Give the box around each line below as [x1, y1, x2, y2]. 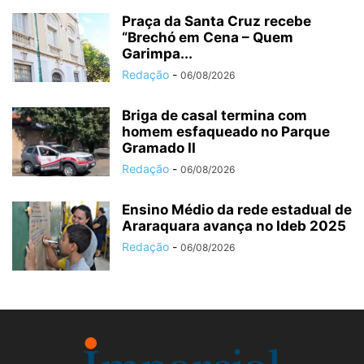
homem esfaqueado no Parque [122, 123, 330, 141]
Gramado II [122, 140, 196, 157]
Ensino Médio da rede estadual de [122, 201, 352, 219]
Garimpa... [122, 45, 193, 63]
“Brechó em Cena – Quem [122, 29, 293, 46]
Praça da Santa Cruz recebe [122, 13, 311, 30]
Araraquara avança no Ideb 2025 [122, 218, 346, 235]
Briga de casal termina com [122, 107, 307, 124]
